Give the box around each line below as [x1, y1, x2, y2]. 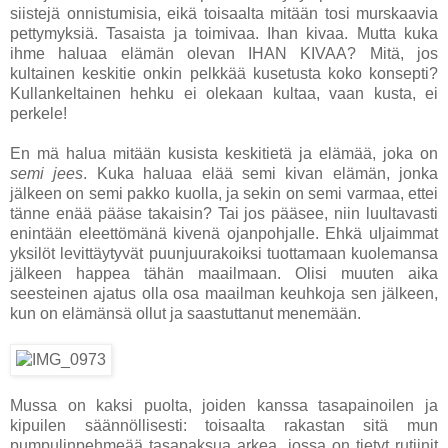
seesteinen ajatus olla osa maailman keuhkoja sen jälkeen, [10, 285, 438, 303]
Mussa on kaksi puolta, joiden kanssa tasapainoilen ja [10, 397, 438, 415]
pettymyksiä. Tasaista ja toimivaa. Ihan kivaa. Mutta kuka [10, 25, 438, 43]
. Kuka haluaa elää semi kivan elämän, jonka [83, 165, 438, 183]
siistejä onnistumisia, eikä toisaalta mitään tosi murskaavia [10, 5, 438, 23]
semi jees [10, 165, 84, 183]
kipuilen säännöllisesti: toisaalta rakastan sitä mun [10, 417, 438, 435]
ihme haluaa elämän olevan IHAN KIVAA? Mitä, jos [10, 45, 438, 63]
